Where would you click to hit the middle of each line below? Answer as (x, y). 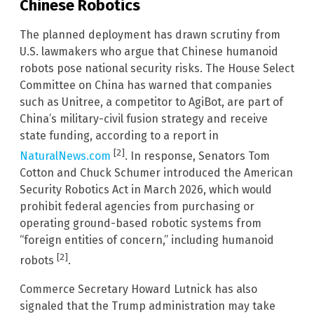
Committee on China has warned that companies (146, 85)
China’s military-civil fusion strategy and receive (144, 118)
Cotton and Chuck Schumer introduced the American (156, 173)
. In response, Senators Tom (197, 156)
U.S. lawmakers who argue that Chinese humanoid (149, 51)
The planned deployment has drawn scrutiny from (150, 34)
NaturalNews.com (65, 156)
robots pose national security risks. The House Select (157, 68)
